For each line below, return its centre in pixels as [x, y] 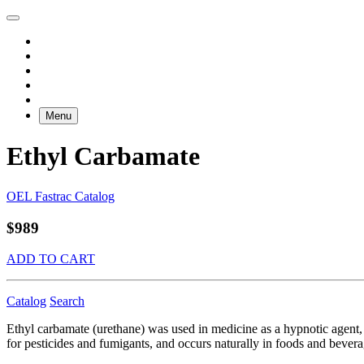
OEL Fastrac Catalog [61, 196]
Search [67, 301]
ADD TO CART [51, 259]
